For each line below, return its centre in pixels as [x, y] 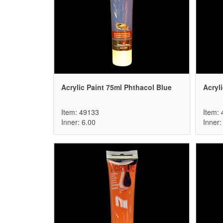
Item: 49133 [80, 112]
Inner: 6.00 [78, 122]
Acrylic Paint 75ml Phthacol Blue [116, 87]
